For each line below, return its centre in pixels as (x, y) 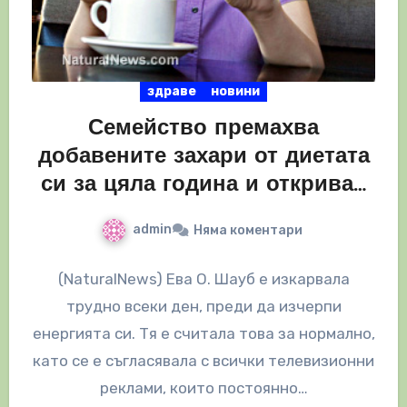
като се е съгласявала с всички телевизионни (203, 360)
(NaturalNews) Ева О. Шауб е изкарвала (203, 278)
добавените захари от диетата (203, 157)
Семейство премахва (203, 129)
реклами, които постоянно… (203, 387)
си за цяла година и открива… (203, 185)
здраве (172, 91)
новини (235, 91)
